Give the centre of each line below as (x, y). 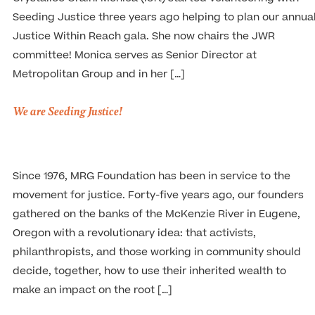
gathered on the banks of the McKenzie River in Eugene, (156, 214)
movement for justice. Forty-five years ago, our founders (158, 195)
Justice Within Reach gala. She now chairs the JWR (144, 36)
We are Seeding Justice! (67, 111)
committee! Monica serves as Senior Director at (135, 55)
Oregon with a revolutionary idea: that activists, (134, 233)
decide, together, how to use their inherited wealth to (149, 271)
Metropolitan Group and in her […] (99, 74)
